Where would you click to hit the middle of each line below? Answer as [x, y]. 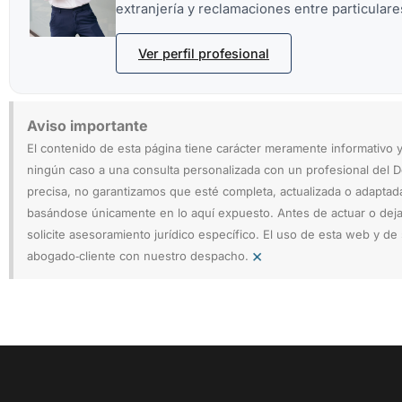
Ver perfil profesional [204, 54]
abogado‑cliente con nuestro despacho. [138, 256]
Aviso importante [87, 126]
